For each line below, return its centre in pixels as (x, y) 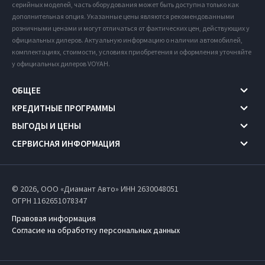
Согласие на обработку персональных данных (96, 230)
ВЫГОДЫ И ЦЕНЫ (46, 126)
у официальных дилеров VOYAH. (61, 63)
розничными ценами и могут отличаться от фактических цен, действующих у (131, 28)
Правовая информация (54, 218)
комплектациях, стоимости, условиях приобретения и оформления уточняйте (132, 51)
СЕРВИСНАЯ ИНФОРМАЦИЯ (66, 144)
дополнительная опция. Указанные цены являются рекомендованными (123, 16)
